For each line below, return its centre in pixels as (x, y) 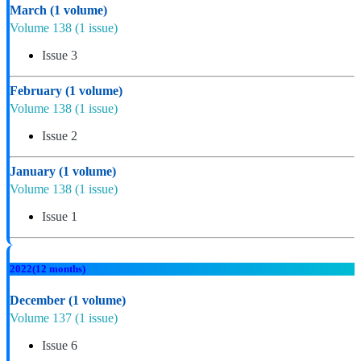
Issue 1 (60, 217)
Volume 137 (42, 318)
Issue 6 (60, 346)
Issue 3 (60, 56)
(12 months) (59, 269)
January (34, 172)
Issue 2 (60, 136)
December (39, 301)
